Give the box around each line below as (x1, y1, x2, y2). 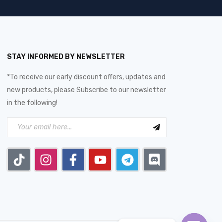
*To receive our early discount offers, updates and (7, 73, 166, 81)
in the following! (7, 99, 57, 107)
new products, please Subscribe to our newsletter (7, 86, 166, 94)
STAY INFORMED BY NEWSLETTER (7, 53, 125, 61)
